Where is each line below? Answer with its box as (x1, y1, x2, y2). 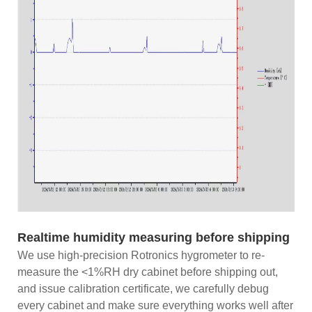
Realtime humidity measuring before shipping (17, 230, 290, 244)
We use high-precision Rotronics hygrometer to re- (17, 249, 265, 261)
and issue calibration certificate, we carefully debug (17, 282, 269, 295)
